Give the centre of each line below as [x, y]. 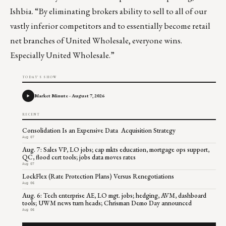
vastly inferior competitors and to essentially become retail [110, 26]
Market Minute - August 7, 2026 [69, 96]
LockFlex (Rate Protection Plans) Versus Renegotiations [98, 177]
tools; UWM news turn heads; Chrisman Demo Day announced [107, 203]
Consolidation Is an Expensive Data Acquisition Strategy [100, 131]
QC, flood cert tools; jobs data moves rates [79, 157]
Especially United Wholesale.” [62, 55]
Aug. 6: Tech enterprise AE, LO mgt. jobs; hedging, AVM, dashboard [114, 196]
